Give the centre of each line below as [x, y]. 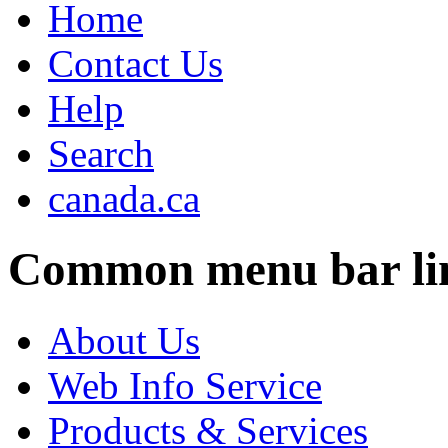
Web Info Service [185, 385]
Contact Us [135, 63]
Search [101, 153]
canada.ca [124, 198]
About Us [124, 340]
